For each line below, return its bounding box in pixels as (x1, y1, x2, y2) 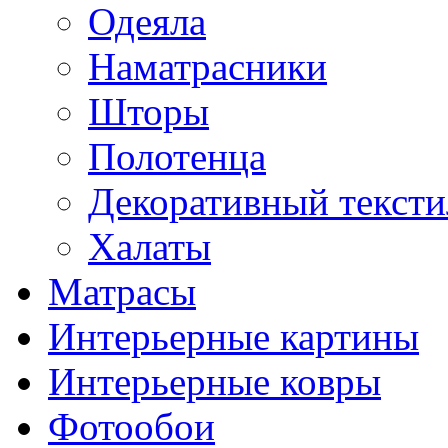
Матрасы (48, 270, 196, 314)
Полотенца (88, 135, 266, 179)
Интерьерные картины (48, 315, 419, 359)
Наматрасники (88, 45, 327, 89)
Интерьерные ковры (48, 360, 381, 404)
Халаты (88, 225, 211, 269)
